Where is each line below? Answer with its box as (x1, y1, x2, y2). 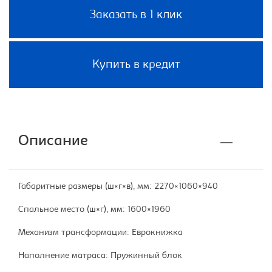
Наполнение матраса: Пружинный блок (18, 251, 182, 261)
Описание (18, 134, 88, 150)
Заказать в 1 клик (90, 9, 182, 22)
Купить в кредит (92, 59, 180, 72)
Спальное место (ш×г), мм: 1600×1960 (18, 205, 171, 215)
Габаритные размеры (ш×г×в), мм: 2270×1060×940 (18, 182, 218, 192)
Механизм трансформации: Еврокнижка (18, 228, 183, 238)
